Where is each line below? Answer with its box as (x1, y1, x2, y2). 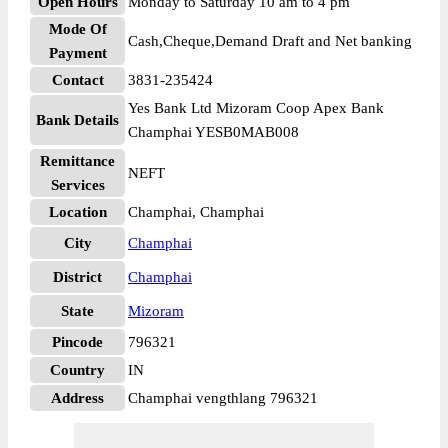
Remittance (40, 153, 115, 169)
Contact (51, 72, 104, 88)
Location (48, 204, 107, 220)
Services (50, 177, 105, 193)
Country (50, 362, 105, 378)
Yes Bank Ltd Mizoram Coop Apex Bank (128, 100, 384, 116)
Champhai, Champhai (128, 204, 264, 220)
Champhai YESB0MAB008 (128, 124, 299, 140)
